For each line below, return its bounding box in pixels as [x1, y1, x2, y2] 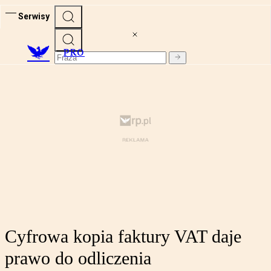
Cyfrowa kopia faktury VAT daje [5, 226, 241, 247]
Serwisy [18, 11, 50, 21]
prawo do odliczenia [5, 248, 151, 269]
